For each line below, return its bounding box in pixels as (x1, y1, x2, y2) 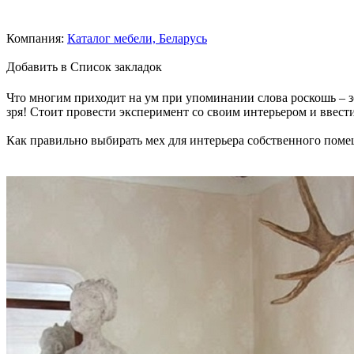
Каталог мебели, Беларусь (67, 31, 207, 45)
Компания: (6, 31, 64, 45)
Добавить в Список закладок (6, 59, 162, 73)
